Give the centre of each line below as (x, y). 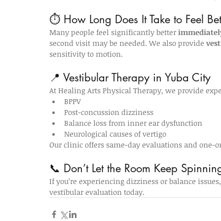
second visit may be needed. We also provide (128, 43)
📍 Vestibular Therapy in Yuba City (130, 77)
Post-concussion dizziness (109, 112)
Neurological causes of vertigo (115, 134)
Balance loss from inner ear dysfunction (133, 123)
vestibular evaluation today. (97, 192)
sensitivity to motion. (86, 54)
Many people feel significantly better (114, 32)
